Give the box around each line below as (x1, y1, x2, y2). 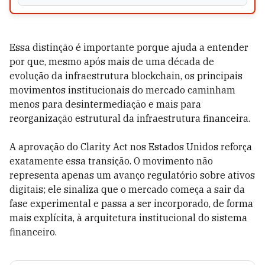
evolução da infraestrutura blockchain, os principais (9, 70, 243, 82)
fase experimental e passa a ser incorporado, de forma (9, 198, 253, 209)
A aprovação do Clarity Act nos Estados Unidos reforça (9, 141, 252, 153)
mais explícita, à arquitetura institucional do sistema (9, 212, 247, 224)
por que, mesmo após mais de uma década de (9, 56, 214, 67)
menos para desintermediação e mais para (9, 98, 201, 110)
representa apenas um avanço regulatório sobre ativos (9, 169, 255, 181)
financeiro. (9, 226, 57, 238)
